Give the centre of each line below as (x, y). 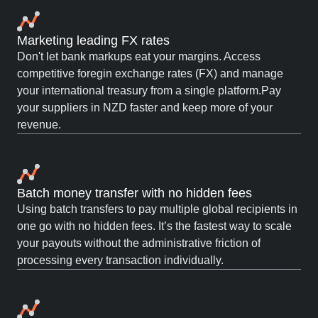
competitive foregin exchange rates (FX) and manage (150, 73)
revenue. (39, 125)
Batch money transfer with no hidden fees (135, 193)
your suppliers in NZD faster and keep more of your (145, 108)
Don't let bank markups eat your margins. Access (139, 56)
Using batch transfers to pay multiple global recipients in (157, 209)
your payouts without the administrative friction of (139, 243)
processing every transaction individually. (120, 260)
